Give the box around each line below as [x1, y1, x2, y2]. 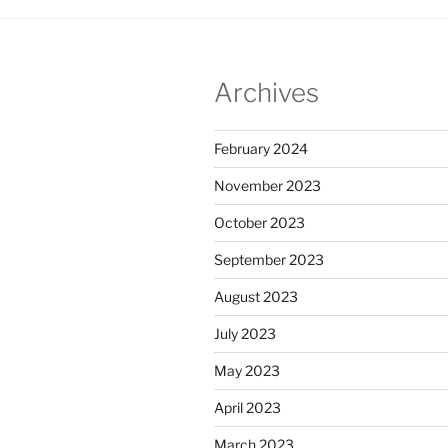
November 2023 [214, 177, 321, 195]
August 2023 [214, 288, 298, 306]
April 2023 [214, 399, 281, 417]
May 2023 [214, 362, 280, 380]
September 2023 [214, 251, 324, 269]
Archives [214, 76, 319, 108]
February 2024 [214, 140, 308, 158]
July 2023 [214, 325, 276, 343]
